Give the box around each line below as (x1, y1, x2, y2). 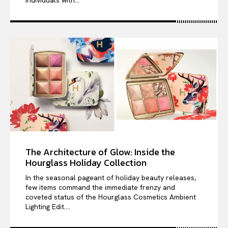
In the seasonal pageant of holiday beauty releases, (25, 173, 196, 182)
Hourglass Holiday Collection (25, 155, 147, 169)
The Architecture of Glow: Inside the (25, 145, 175, 159)
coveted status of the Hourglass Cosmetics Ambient (25, 192, 196, 202)
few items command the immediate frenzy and (25, 182, 175, 192)
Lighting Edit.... (25, 202, 70, 211)
